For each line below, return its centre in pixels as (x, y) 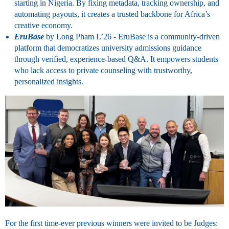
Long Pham (75, 37)
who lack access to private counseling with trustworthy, (103, 71)
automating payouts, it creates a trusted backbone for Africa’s (112, 14)
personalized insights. (49, 82)
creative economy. (43, 26)
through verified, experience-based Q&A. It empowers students (116, 59)
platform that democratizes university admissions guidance (108, 48)
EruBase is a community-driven (169, 37)
